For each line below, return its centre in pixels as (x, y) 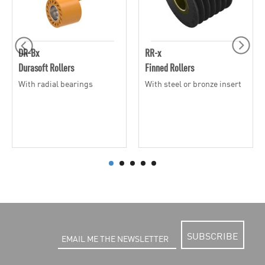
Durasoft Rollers (46, 67)
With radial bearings (56, 83)
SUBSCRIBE (213, 236)
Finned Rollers (169, 67)
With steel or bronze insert (193, 83)
